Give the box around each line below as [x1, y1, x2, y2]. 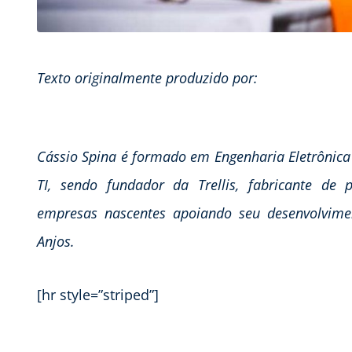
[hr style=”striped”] [37, 285, 159, 305]
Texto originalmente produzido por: [37, 68, 258, 88]
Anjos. [37, 232, 75, 251]
